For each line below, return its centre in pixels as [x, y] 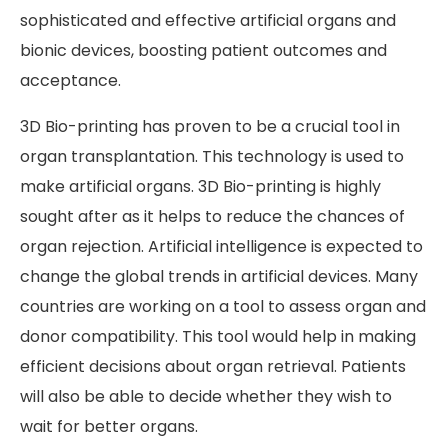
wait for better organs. [109, 427]
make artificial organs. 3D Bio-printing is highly [200, 187]
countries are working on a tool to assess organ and [223, 307]
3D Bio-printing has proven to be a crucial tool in [210, 127]
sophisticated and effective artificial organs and [208, 21]
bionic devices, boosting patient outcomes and [203, 51]
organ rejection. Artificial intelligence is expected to [221, 247]
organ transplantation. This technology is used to [212, 157]
